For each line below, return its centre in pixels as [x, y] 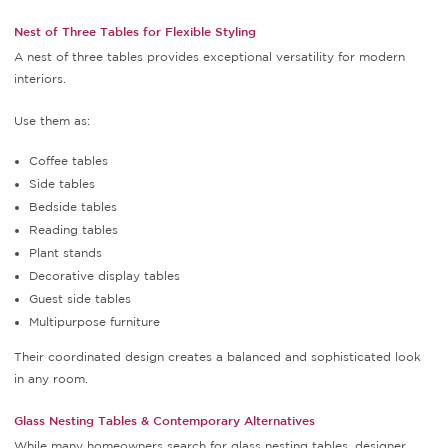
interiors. [40, 79]
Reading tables [73, 230]
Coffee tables [68, 161]
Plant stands [65, 253]
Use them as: [52, 121]
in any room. [51, 379]
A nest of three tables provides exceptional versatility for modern [209, 57]
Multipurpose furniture [94, 322]
